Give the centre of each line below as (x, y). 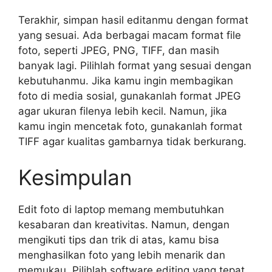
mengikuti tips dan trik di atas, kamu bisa (119, 240)
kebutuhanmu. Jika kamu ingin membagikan (126, 80)
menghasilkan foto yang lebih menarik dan (122, 255)
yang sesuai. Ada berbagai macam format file (130, 35)
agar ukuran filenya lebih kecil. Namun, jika (123, 111)
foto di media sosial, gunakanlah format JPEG (130, 96)
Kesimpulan (75, 177)
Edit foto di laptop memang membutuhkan (121, 209)
